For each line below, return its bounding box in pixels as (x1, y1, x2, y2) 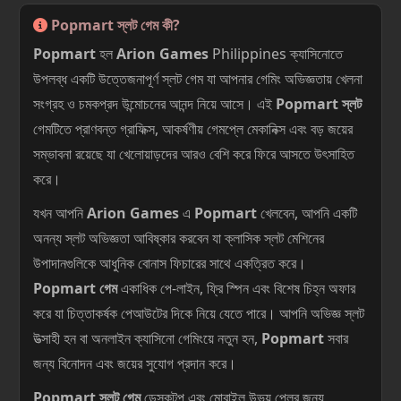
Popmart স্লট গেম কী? (47, 15, 180, 35)
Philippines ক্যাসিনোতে (209, 44, 343, 64)
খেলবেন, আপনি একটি (257, 203, 357, 223)
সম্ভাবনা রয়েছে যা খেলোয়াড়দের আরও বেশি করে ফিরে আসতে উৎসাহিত (33, 144, 354, 164)
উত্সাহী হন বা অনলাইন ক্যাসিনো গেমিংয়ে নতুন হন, (33, 328, 261, 348)
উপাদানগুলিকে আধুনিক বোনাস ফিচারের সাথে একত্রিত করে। (33, 253, 306, 273)
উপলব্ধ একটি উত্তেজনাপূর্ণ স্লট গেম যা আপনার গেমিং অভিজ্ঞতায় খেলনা (33, 69, 363, 89)
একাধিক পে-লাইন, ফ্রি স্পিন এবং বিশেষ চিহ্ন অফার (117, 278, 355, 298)
